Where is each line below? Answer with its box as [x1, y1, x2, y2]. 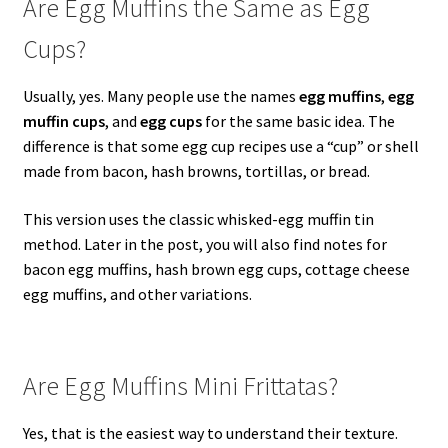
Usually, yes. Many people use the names [22, 86, 299, 107]
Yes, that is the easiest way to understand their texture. [22, 423, 398, 444]
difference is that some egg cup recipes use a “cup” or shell [22, 136, 419, 157]
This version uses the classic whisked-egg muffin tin [22, 208, 374, 229]
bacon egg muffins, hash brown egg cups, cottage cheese [22, 258, 410, 279]
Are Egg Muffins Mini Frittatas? [22, 370, 338, 403]
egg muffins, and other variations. [22, 283, 252, 304]
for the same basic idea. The [201, 111, 395, 132]
